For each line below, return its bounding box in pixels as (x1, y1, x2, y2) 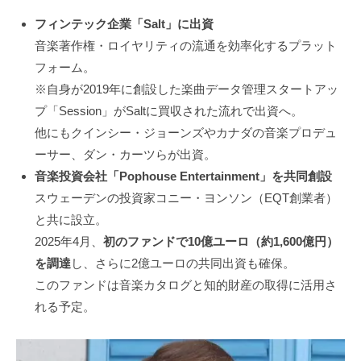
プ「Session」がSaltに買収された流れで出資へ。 (34, 104, 303, 118)
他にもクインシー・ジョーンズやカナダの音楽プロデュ (34, 126, 337, 140)
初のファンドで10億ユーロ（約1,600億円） (102, 234, 338, 249)
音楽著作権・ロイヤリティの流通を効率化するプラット (34, 39, 337, 53)
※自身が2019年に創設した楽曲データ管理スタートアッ (34, 82, 338, 97)
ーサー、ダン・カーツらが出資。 (34, 147, 216, 162)
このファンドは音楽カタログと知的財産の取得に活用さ (34, 278, 337, 293)
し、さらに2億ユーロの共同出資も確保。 (70, 256, 295, 271)
